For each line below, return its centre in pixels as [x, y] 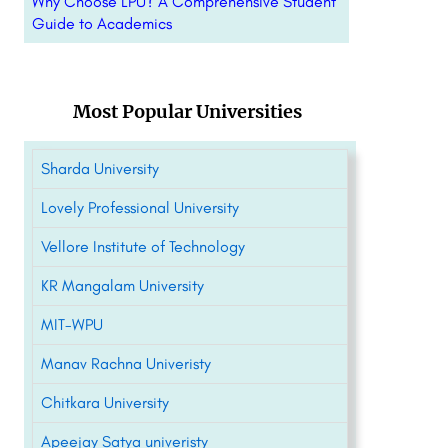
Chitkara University [104, 402]
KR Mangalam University [122, 285]
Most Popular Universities [187, 111]
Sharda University [99, 168]
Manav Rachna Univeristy [125, 363]
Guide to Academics [101, 23]
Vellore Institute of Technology [142, 246]
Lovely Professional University [139, 207]
